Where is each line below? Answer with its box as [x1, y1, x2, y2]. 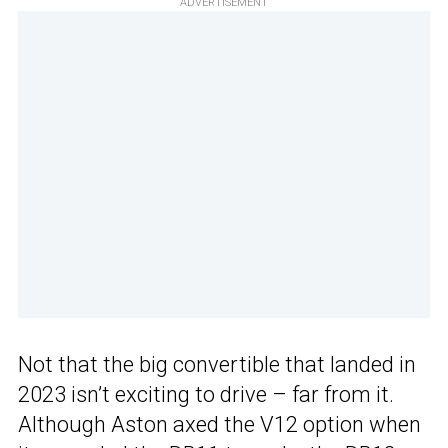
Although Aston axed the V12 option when [18, 412, 421, 438]
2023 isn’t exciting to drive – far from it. [18, 382, 394, 408]
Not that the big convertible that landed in [18, 352, 416, 378]
